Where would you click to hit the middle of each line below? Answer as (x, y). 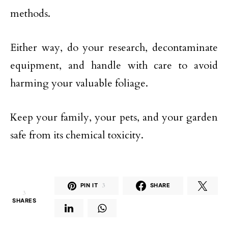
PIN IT (89, 186)
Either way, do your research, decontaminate (114, 47)
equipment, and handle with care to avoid (114, 65)
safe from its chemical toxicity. (77, 135)
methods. (30, 13)
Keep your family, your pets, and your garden (114, 117)
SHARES (24, 200)
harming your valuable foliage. (79, 83)
